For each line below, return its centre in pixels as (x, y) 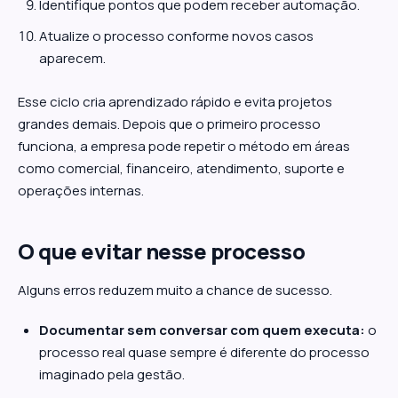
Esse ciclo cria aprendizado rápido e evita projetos (175, 102)
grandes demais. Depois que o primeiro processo (169, 124)
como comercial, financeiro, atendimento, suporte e (181, 168)
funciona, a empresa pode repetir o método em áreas (184, 146)
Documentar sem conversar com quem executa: (202, 330)
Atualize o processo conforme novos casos (176, 36)
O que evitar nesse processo (162, 251)
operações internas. (81, 191)
